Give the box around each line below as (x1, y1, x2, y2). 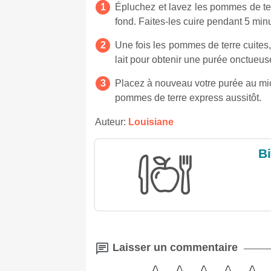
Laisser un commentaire (109, 241, 238, 254)
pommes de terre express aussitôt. (115, 93, 261, 103)
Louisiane (128, 117, 174, 128)
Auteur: (95, 117, 128, 128)
